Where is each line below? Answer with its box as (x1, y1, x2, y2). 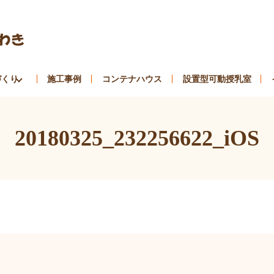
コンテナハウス (102, 73, 162, 84)
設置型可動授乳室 (182, 73, 251, 84)
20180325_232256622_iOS (15, 126, 259, 151)
